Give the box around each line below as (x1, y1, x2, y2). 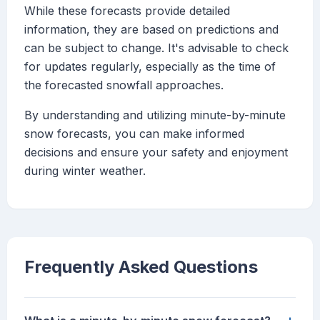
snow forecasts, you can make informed (24, 126, 244, 141)
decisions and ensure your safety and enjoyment (24, 145, 288, 160)
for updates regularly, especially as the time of (24, 59, 276, 74)
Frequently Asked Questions (24, 256, 258, 278)
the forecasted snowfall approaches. (24, 78, 224, 93)
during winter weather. (24, 164, 146, 179)
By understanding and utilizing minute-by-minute (24, 108, 286, 123)
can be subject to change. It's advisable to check (24, 41, 289, 56)
